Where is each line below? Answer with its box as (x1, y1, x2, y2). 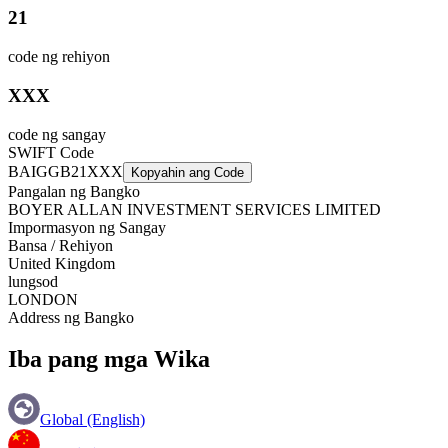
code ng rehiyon (8, 48, 110, 66)
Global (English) (40, 411, 145, 429)
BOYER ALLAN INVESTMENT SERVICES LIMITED (8, 200, 381, 218)
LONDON (8, 290, 78, 308)
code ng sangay (8, 125, 106, 143)
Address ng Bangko (8, 308, 134, 326)
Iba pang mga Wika (8, 346, 210, 373)
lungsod (8, 272, 58, 290)
